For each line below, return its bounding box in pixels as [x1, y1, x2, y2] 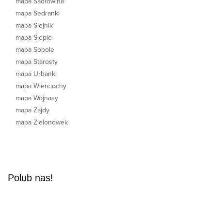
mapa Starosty [15, 57, 58, 66]
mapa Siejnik [15, 20, 53, 30]
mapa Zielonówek [15, 117, 68, 127]
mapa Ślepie [15, 32, 52, 42]
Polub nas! [8, 172, 53, 183]
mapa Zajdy [15, 105, 49, 115]
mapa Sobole [15, 45, 54, 54]
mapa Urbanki [15, 69, 57, 78]
